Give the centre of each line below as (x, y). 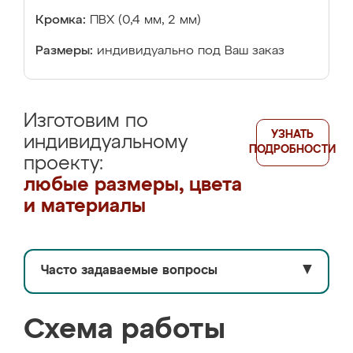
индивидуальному (106, 143)
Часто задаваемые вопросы (129, 271)
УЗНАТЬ (293, 135)
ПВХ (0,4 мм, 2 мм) (145, 20)
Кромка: (61, 20)
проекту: (63, 164)
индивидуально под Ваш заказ (191, 51)
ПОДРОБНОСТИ (293, 150)
